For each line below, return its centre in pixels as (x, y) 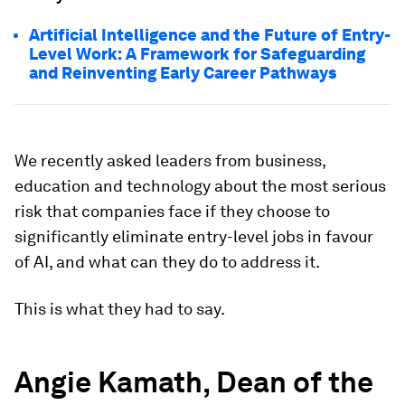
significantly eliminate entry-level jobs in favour (194, 236)
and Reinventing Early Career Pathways (183, 73)
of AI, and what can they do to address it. (167, 262)
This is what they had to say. (120, 309)
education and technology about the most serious (200, 186)
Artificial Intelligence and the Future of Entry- (210, 35)
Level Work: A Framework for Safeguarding (197, 54)
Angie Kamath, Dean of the (194, 382)
